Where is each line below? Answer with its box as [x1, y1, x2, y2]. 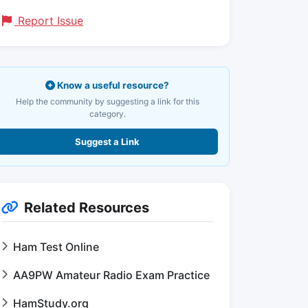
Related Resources [24, 199, 149, 216]
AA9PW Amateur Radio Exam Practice [13, 268, 210, 282]
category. [89, 109, 126, 119]
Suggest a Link [75, 136, 140, 147]
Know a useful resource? [55, 80, 169, 91]
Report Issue [14, 14, 83, 27]
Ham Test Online [13, 240, 99, 254]
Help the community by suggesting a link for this [15, 96, 199, 107]
